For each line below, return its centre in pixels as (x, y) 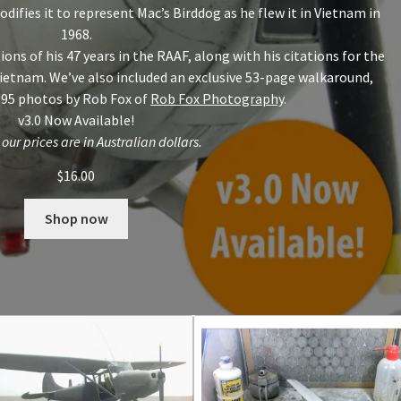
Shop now (76, 219)
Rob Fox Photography (218, 99)
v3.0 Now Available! (77, 120)
